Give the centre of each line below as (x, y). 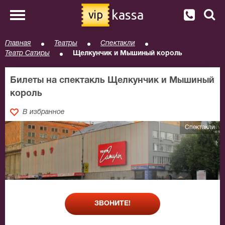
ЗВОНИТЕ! (113, 203)
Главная (18, 43)
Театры (66, 43)
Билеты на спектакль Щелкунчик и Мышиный (112, 81)
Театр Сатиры (27, 53)
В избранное (44, 112)
